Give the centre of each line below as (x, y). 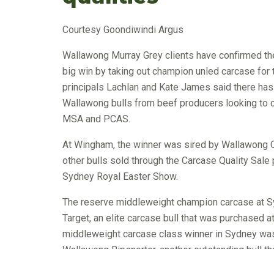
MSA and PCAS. (96, 119)
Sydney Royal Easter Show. (120, 176)
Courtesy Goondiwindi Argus (123, 29)
